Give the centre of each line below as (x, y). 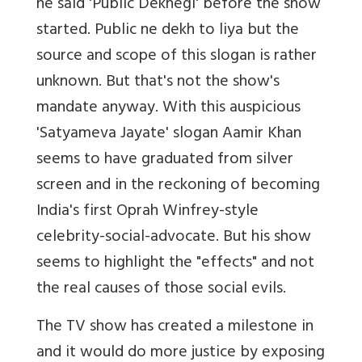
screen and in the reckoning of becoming (178, 187)
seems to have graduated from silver (165, 161)
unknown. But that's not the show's (158, 83)
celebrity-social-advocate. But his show (174, 238)
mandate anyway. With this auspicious (168, 109)
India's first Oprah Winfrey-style (147, 213)
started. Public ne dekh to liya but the (168, 32)
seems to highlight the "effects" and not (175, 264)
